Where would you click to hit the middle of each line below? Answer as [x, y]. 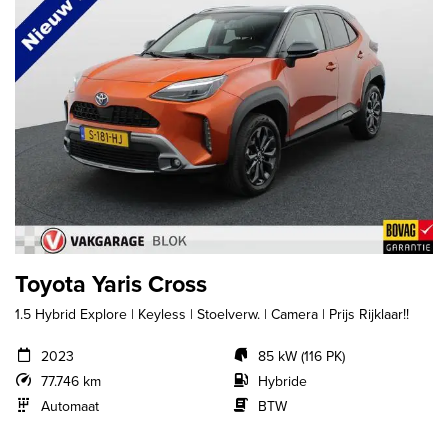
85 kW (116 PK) [301, 356]
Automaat [69, 406]
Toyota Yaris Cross [111, 284]
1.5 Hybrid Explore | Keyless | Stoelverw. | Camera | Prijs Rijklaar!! [212, 314]
